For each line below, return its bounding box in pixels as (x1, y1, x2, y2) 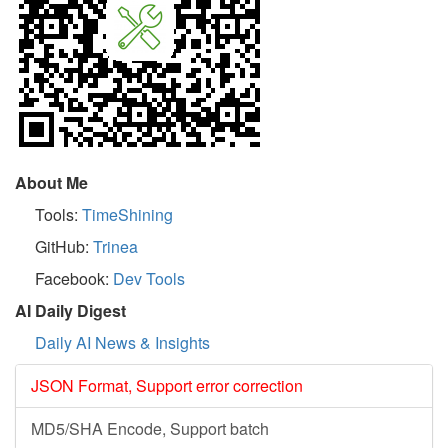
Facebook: (35, 267, 113, 291)
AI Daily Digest (15, 299, 126, 323)
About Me (15, 171, 88, 195)
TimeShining (82, 203, 173, 227)
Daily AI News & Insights (35, 331, 210, 355)
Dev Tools (113, 267, 185, 291)
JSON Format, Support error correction (31, 374, 303, 398)
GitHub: (35, 235, 93, 259)
